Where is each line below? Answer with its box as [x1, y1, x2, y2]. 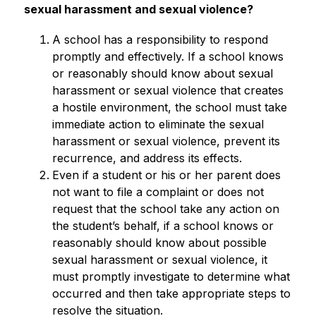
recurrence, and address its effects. [51, 151, 242, 165]
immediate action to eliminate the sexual [51, 117, 264, 131]
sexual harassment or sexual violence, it [51, 253, 267, 267]
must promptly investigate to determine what [51, 269, 290, 284]
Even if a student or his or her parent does [51, 168, 281, 182]
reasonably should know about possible [51, 236, 267, 250]
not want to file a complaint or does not [51, 185, 264, 199]
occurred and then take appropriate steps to [51, 286, 291, 300]
